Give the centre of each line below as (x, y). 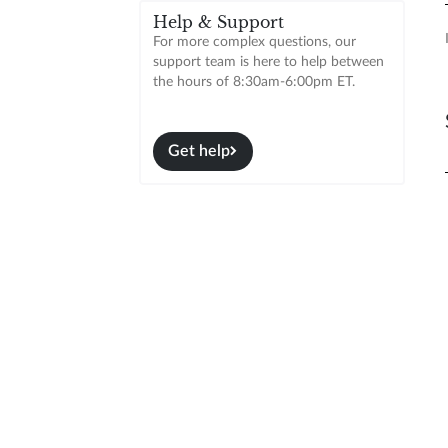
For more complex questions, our (254, 41)
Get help (199, 150)
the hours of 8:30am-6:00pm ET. (253, 81)
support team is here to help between (268, 61)
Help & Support (218, 22)
